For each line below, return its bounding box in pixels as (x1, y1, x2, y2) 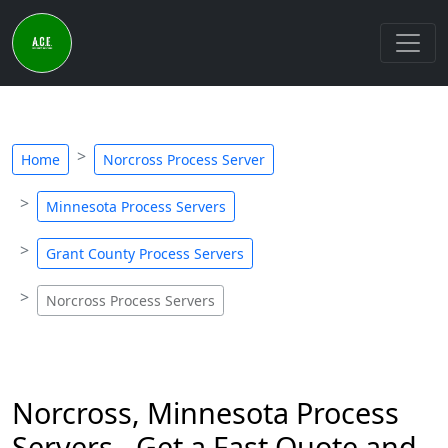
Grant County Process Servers (46, 244, 244, 263)
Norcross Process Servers (46, 291, 215, 310)
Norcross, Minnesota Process (12, 393, 399, 432)
